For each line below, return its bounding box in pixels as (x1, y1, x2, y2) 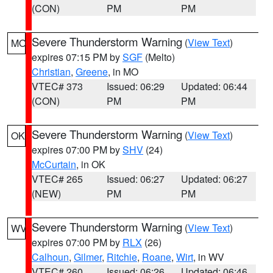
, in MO (108, 65, 138, 79)
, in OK (76, 157, 105, 171)
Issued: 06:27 (106, 172, 165, 186)
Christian (32, 65, 71, 79)
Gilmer (74, 250, 102, 264)
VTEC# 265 (32, 172, 83, 186)
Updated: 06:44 (181, 79, 248, 93)
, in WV (193, 250, 224, 264)
